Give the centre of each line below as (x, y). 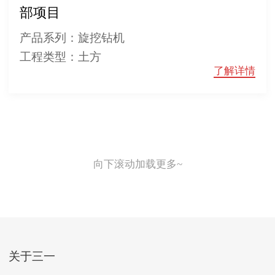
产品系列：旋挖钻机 (72, 38)
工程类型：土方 (60, 57)
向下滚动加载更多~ (137, 164)
